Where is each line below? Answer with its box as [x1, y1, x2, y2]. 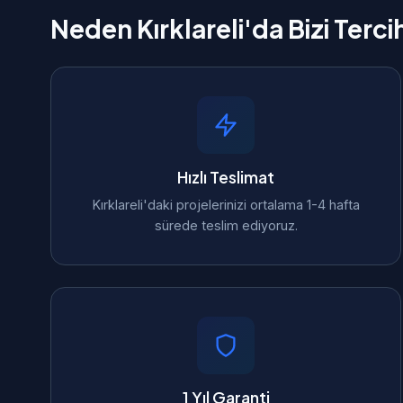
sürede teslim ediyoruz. [154, 218, 298, 233]
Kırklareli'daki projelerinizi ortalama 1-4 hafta [92, 197, 360, 212]
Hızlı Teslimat [177, 167, 274, 187]
